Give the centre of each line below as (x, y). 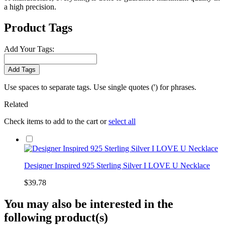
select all (122, 122)
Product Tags (38, 28)
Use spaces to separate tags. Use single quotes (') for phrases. (100, 87)
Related (16, 104)
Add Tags (22, 70)
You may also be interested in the (89, 204)
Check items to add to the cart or (56, 122)
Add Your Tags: (29, 49)
